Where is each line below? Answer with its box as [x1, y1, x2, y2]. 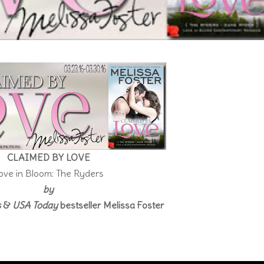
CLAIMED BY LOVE [6, 151, 90, 163]
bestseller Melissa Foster [58, 199, 164, 211]
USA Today [12, 199, 58, 211]
